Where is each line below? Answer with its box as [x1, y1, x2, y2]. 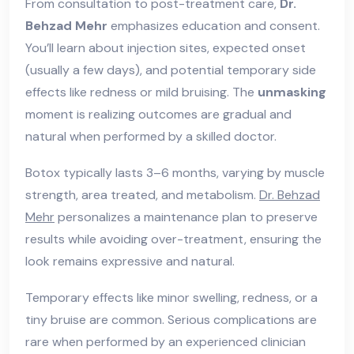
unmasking [258, 83, 326, 100]
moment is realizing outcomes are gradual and [25, 105, 292, 122]
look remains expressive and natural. [25, 252, 235, 269]
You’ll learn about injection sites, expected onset [25, 39, 306, 56]
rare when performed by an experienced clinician [25, 333, 306, 350]
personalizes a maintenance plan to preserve [55, 208, 318, 225]
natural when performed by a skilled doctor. [25, 127, 277, 145]
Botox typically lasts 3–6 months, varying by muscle [25, 164, 325, 181]
